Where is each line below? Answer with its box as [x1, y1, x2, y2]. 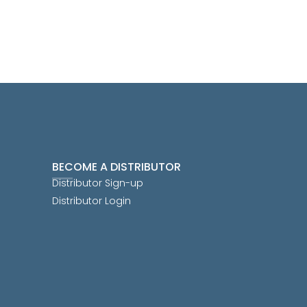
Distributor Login [52, 194, 131, 208]
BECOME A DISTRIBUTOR [52, 159, 181, 175]
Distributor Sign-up [52, 176, 143, 190]
